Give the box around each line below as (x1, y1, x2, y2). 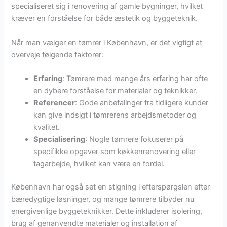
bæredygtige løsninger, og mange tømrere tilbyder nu (11, 195, 195, 204)
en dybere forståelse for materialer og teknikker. (33, 86, 198, 96)
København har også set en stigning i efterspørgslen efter (11, 182, 210, 192)
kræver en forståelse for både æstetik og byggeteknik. (11, 14, 198, 23)
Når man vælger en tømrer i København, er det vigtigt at (11, 37, 203, 47)
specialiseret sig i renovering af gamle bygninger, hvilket (11, 2, 203, 11)
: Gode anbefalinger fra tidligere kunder (75, 98, 209, 108)
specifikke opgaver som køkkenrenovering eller (33, 147, 196, 157)
